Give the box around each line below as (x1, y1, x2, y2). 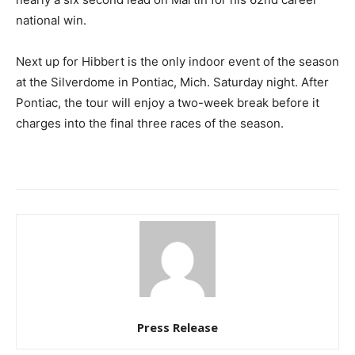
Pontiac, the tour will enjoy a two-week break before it (16, 95, 319, 111)
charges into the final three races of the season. (16, 116, 284, 132)
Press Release (137, 319, 218, 336)
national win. (16, 13, 86, 29)
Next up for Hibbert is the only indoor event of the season (16, 54, 339, 70)
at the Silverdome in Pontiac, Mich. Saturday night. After (16, 74, 329, 90)
